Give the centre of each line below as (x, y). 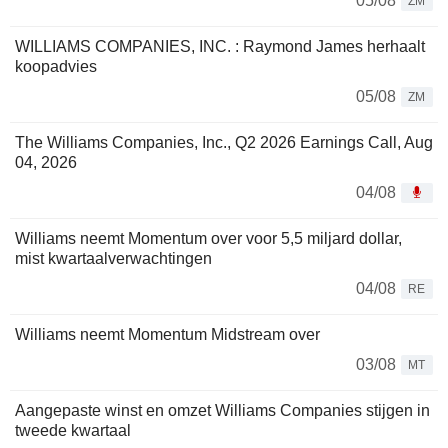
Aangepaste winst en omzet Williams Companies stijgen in (222, 410)
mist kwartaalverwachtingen (113, 258)
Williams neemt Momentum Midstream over (167, 334)
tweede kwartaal (73, 430)
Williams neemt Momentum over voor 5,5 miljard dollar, (208, 238)
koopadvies (56, 66)
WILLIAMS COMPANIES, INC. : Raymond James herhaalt (220, 46)
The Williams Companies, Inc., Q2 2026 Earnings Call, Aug (224, 142)
